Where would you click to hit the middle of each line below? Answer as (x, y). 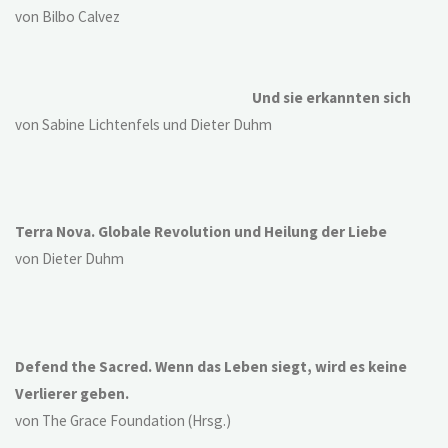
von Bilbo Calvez (68, 17)
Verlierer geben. (72, 393)
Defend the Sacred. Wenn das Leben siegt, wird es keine (211, 366)
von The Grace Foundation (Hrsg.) (123, 420)
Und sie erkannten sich (331, 97)
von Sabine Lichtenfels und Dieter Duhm (144, 124)
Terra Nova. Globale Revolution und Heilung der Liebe (201, 232)
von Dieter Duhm (70, 259)
